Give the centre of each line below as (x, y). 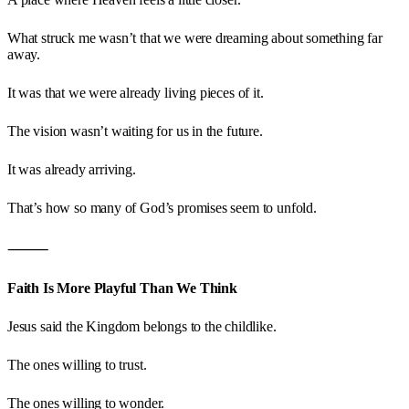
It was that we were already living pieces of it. (136, 92)
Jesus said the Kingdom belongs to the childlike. (142, 326)
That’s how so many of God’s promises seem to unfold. (162, 207)
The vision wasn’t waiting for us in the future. (135, 131)
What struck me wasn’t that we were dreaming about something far (195, 37)
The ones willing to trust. (77, 364)
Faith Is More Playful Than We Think (122, 288)
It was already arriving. (72, 169)
